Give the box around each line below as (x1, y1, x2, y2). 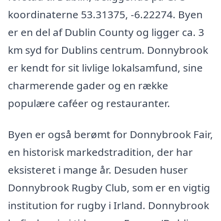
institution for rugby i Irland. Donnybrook (8, 198, 209, 213)
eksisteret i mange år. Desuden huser (8, 163, 188, 177)
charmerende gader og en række (8, 78, 168, 92)
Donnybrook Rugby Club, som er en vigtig (8, 181, 210, 195)
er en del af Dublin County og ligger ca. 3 (8, 25, 204, 39)
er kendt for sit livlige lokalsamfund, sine (8, 60, 203, 74)
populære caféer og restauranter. (8, 96, 170, 110)
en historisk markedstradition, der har (8, 145, 193, 159)
